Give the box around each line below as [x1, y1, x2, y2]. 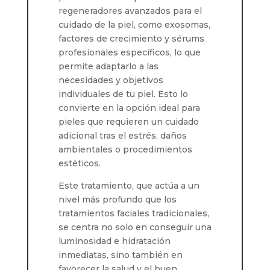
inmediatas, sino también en [58, 250, 183, 260]
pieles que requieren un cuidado [58, 116, 199, 127]
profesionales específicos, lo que [58, 47, 201, 58]
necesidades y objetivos [58, 75, 163, 86]
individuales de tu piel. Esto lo [58, 89, 188, 99]
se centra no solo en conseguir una [58, 222, 212, 233]
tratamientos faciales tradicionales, [58, 208, 209, 219]
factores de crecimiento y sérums [58, 33, 204, 44]
